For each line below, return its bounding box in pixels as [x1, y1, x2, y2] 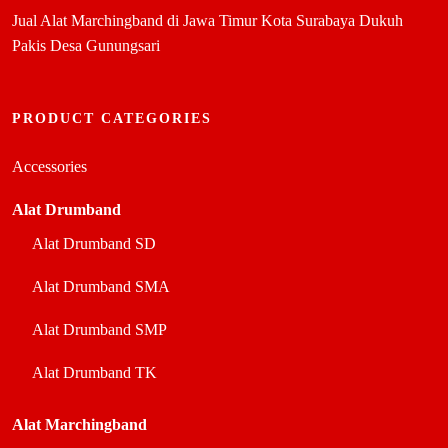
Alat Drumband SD [32, 234, 156, 252]
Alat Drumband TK [32, 363, 157, 381]
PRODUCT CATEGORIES [12, 110, 212, 126]
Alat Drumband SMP [32, 320, 167, 338]
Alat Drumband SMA [32, 277, 170, 295]
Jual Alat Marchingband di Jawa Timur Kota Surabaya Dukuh [12, 11, 403, 29]
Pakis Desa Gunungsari [12, 36, 160, 54]
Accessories [12, 157, 87, 175]
